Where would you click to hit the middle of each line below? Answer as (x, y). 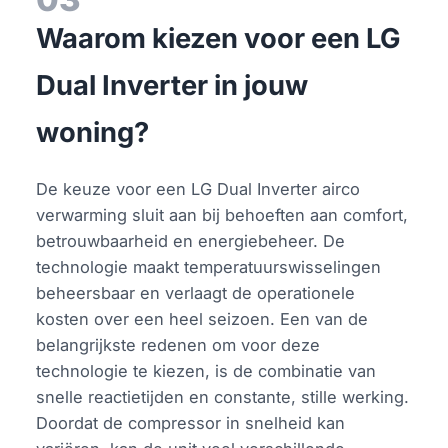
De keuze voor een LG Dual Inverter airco (198, 188)
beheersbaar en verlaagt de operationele (196, 292)
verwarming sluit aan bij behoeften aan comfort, (222, 214)
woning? (93, 132)
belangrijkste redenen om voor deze (178, 344)
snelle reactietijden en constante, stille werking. (223, 396)
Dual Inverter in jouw (172, 85)
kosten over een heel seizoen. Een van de (202, 318)
